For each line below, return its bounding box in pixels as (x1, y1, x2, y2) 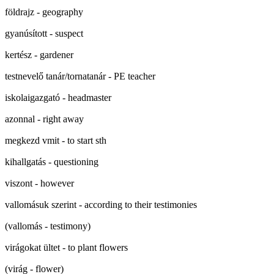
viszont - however (5, 178, 74, 188)
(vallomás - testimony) (5, 221, 91, 231)
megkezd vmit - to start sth (5, 135, 106, 146)
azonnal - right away (5, 114, 84, 124)
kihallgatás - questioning (5, 157, 98, 167)
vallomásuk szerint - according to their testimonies (5, 199, 197, 210)
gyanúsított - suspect (5, 28, 83, 39)
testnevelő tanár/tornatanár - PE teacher (5, 71, 155, 81)
